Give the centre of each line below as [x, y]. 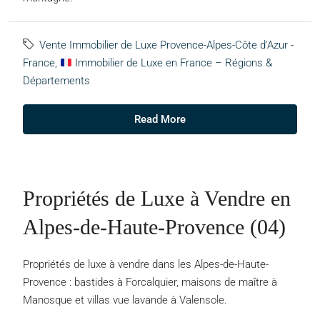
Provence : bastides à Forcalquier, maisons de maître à [150, 282]
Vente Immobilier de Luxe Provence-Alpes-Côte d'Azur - [166, 45]
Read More [160, 119]
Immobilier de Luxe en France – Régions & [172, 63]
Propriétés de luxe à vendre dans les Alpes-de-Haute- [146, 264]
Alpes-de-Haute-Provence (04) [154, 227]
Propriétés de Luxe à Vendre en [157, 198]
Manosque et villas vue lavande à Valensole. [125, 300]
